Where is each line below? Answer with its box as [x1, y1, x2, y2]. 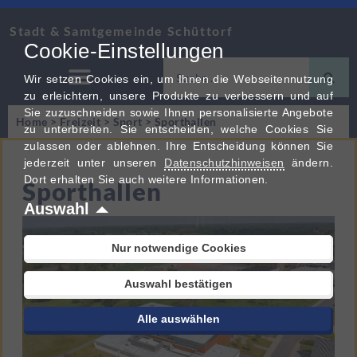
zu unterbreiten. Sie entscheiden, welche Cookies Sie [24, 123, 333, 135]
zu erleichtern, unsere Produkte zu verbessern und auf [24, 89, 333, 102]
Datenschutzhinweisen [164, 156, 284, 169]
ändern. [284, 156, 333, 169]
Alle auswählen [137, 312, 220, 325]
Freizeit [59, 115, 101, 128]
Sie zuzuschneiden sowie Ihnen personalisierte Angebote [24, 106, 333, 119]
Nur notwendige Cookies [111, 241, 246, 254]
